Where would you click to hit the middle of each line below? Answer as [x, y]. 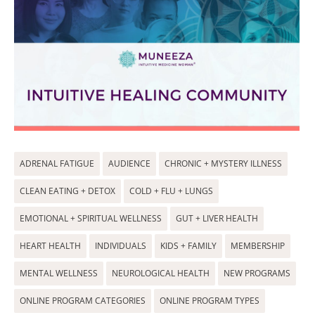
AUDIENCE [129, 163]
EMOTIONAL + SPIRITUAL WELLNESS [91, 218]
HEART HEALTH [50, 246]
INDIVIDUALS [121, 246]
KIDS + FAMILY [188, 246]
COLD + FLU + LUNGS [171, 191]
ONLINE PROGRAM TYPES [210, 301]
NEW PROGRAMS [257, 273]
